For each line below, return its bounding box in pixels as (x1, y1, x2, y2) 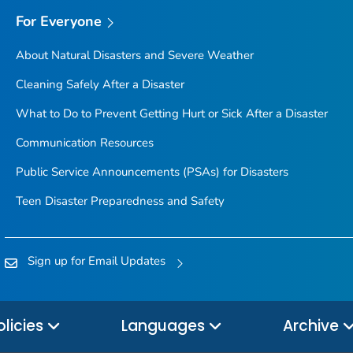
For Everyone (15, 12, 102, 32)
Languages (121, 315, 209, 337)
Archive (283, 315, 343, 337)
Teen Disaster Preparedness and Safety (15, 193, 225, 210)
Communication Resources (15, 135, 154, 151)
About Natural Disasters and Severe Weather (15, 47, 254, 64)
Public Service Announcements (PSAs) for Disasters (15, 164, 288, 180)
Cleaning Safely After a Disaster (15, 76, 184, 93)
